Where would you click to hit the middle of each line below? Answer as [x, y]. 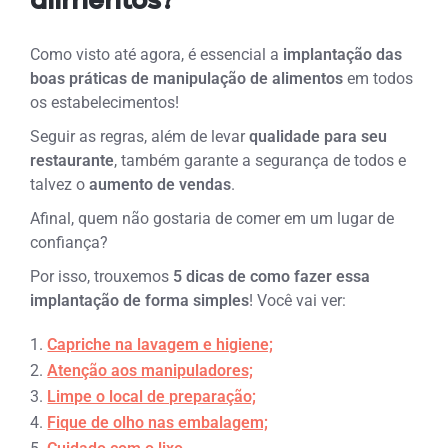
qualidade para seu [316, 136]
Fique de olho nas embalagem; [158, 422]
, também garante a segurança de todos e [260, 160]
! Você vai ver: [298, 300]
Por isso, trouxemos [100, 276]
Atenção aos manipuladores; [150, 370]
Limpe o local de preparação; [152, 396]
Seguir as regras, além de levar [138, 136]
